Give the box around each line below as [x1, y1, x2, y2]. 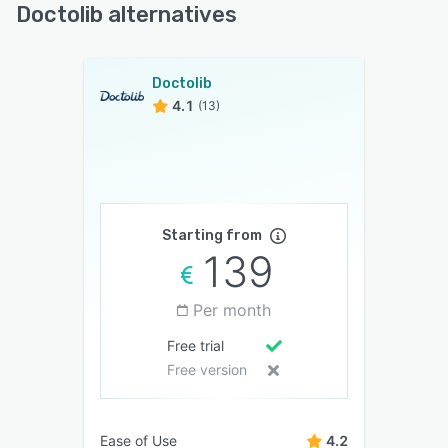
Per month [193, 300, 271, 320]
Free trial [166, 337, 224, 354]
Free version [166, 361, 247, 378]
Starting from [162, 227, 262, 244]
